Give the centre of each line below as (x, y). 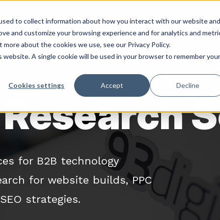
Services (165, 44)
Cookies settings (37, 85)
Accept (112, 85)
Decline (188, 85)
